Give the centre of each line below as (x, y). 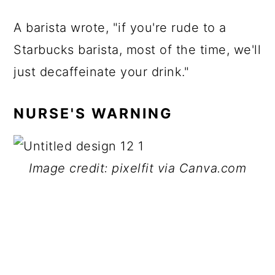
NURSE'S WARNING (96, 114)
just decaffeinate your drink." (102, 72)
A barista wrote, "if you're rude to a (120, 28)
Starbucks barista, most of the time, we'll (137, 50)
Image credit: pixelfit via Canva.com (137, 168)
